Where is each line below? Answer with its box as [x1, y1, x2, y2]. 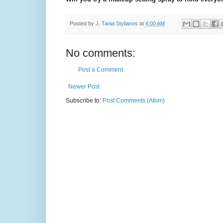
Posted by [70, 20, 96, 26]
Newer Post [68, 83, 100, 91]
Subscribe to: [66, 97, 103, 105]
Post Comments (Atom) [103, 97, 165, 105]
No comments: [66, 47, 135, 60]
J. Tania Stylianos [96, 20, 138, 26]
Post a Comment [78, 66, 123, 74]
